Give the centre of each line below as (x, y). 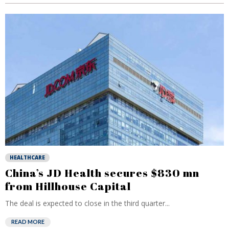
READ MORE (28, 222)
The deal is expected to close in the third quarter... (87, 203)
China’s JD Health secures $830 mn (102, 173)
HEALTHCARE (27, 157)
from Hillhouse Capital (68, 186)
